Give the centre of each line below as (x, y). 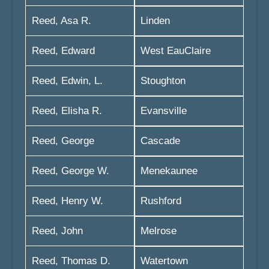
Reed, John (57, 231)
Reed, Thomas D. (71, 261)
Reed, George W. (70, 171)
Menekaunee (169, 171)
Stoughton (163, 81)
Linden (155, 21)
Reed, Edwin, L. (67, 81)
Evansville (163, 111)
